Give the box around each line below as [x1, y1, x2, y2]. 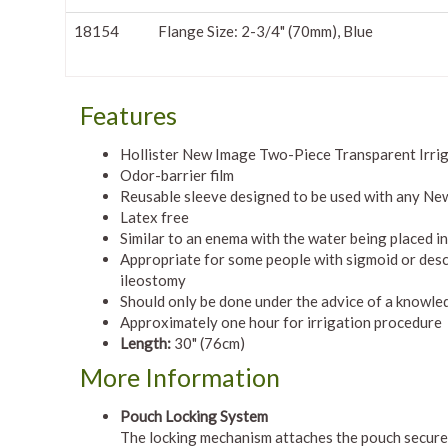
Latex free [120, 208, 189, 226]
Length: [120, 334, 174, 352]
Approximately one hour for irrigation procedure [120, 313, 442, 331]
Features [80, 100, 177, 130]
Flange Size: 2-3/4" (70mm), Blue [158, 22, 373, 40]
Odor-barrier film [120, 166, 234, 184]
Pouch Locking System [120, 407, 268, 425]
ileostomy [120, 271, 186, 289]
